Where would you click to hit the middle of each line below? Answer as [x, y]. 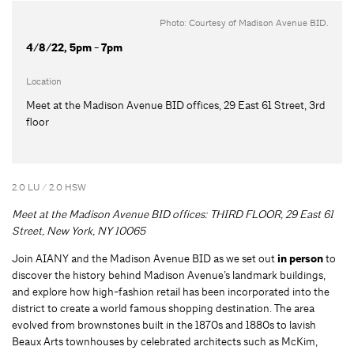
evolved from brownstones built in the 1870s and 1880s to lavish [164, 324]
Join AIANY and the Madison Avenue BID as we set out [145, 258]
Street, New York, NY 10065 [79, 230]
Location [43, 81]
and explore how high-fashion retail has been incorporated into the [171, 291]
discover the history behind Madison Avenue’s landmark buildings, [169, 275]
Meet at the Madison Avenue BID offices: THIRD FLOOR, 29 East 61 [173, 214]
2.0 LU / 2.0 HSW [49, 187]
